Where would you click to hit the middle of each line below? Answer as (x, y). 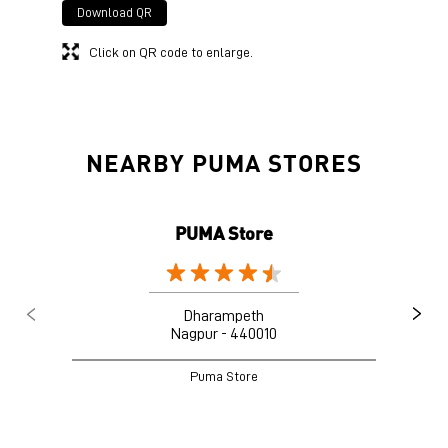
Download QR (114, 12)
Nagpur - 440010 (224, 333)
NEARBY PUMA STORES (224, 161)
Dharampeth (224, 315)
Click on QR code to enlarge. (171, 51)
